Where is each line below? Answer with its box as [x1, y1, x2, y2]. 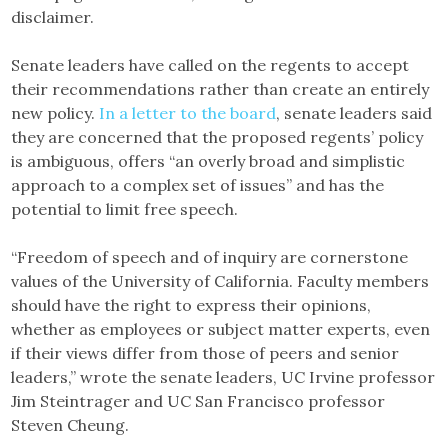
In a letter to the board [99, 102, 277, 123]
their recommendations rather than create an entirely [11, 78, 430, 99]
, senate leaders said [276, 102, 433, 123]
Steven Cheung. [11, 414, 130, 435]
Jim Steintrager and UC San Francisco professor [11, 390, 386, 411]
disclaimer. [11, 6, 95, 27]
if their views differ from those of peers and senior [11, 342, 400, 363]
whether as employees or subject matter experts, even [11, 318, 431, 339]
